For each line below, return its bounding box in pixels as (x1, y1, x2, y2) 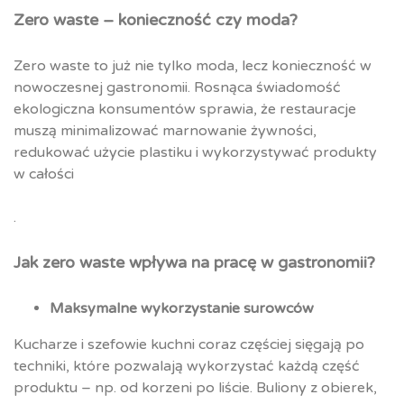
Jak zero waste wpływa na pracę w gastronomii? (14, 252, 375, 273)
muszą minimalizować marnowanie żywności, (14, 122, 317, 141)
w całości (14, 165, 74, 184)
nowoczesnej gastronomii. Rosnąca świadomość (14, 78, 341, 97)
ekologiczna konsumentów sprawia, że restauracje (14, 100, 356, 119)
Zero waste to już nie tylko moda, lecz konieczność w (14, 57, 372, 76)
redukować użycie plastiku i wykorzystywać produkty (14, 143, 377, 162)
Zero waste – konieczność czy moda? (14, 10, 298, 31)
